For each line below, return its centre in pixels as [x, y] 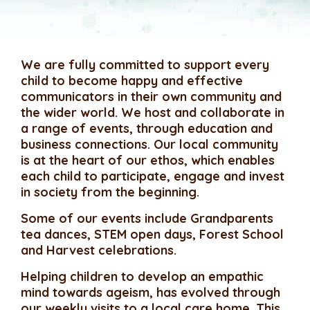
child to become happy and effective [132, 81]
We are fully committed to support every [145, 65]
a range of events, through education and [147, 128]
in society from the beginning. [110, 192]
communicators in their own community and [151, 97]
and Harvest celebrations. [100, 250]
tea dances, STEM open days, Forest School [152, 234]
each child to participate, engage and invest [153, 176]
